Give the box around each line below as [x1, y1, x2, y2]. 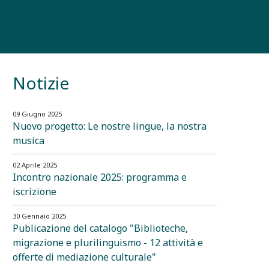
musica [13, 133, 44, 147]
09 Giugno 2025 [13, 109, 62, 118]
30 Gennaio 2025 [13, 211, 66, 220]
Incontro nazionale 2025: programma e [13, 170, 187, 184]
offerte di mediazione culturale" [13, 250, 156, 264]
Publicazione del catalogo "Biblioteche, [13, 221, 188, 235]
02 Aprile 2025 [13, 160, 57, 169]
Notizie [13, 71, 69, 94]
